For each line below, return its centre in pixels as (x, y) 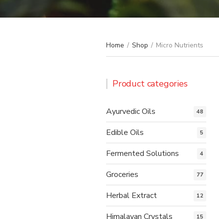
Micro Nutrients (180, 45)
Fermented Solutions (142, 153)
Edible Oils (125, 132)
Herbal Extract (131, 195)
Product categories (150, 83)
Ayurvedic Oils (131, 111)
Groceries (122, 174)
